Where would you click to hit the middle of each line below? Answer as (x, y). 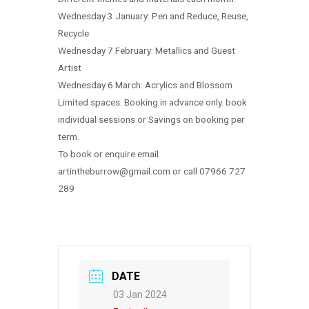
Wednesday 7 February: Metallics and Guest (147, 51)
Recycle (73, 33)
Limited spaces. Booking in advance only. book (152, 102)
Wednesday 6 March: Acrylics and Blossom (145, 85)
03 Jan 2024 (140, 295)
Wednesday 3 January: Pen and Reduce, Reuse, (153, 16)
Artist (70, 68)
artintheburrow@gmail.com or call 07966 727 (152, 171)
